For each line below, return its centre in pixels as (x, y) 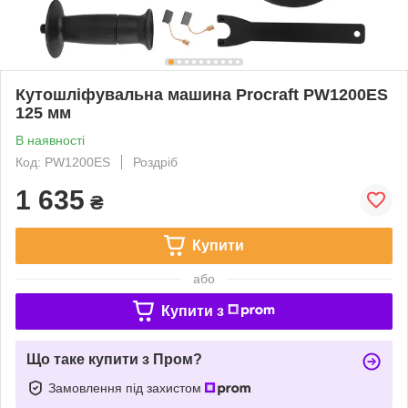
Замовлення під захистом (127, 388)
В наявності (50, 140)
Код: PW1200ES (63, 162)
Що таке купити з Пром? (114, 359)
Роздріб (155, 162)
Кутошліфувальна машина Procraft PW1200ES (202, 94)
